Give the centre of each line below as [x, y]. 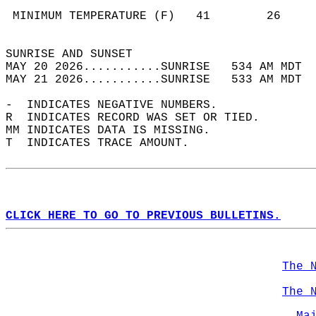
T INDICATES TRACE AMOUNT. [104, 143]
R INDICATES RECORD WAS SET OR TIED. [140, 118]
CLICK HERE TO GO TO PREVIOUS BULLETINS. [143, 216]
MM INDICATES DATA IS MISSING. [115, 130]
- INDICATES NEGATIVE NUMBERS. [119, 105]
